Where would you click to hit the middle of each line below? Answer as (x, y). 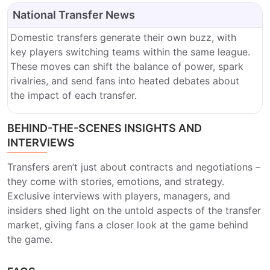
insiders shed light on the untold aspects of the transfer (134, 210)
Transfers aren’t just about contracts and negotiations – (134, 167)
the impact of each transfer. (74, 95)
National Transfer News (74, 15)
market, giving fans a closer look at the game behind (128, 225)
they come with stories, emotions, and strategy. (116, 181)
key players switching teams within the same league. (130, 52)
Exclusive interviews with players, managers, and (119, 196)
